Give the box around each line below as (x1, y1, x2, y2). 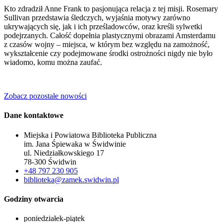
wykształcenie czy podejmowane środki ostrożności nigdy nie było (4, 49, 213, 57)
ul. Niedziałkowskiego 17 (24, 148, 104, 157)
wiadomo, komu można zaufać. (4, 57, 102, 66)
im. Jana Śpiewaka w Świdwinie (24, 139, 126, 148)
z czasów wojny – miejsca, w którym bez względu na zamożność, (4, 40, 210, 49)
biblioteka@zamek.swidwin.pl (24, 175, 119, 184)
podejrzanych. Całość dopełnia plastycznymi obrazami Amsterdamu (4, 31, 216, 40)
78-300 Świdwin (24, 157, 76, 166)
